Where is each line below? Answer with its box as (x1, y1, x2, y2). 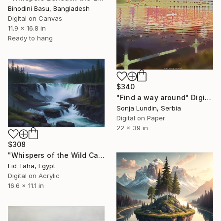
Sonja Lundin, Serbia (116, 104, 181, 112)
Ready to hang (8, 34, 53, 42)
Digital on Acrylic (8, 171, 60, 180)
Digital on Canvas (8, 14, 62, 22)
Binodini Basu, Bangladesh (8, 4, 90, 12)
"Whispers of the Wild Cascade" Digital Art (98, 150, 105, 159)
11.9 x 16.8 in (8, 24, 46, 32)
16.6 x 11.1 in (8, 181, 44, 189)
